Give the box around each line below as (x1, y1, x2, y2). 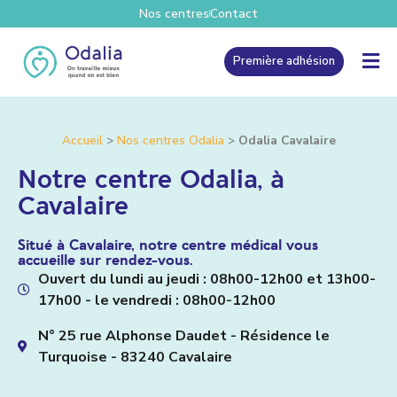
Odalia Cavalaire (237, 131, 336, 149)
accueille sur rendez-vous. (18, 253, 193, 268)
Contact (210, 5, 258, 22)
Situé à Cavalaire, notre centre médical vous (18, 237, 318, 253)
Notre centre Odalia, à (18, 167, 284, 193)
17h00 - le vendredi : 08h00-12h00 (37, 290, 276, 310)
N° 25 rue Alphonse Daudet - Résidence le (37, 325, 330, 346)
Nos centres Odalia (116, 131, 224, 149)
